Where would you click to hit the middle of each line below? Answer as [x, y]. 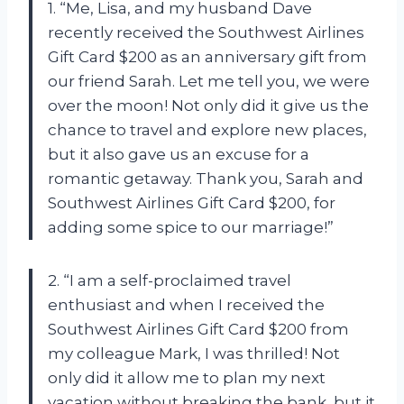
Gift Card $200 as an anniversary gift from [207, 57]
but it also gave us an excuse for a [179, 155]
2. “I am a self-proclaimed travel [170, 281]
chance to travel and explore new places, [207, 130]
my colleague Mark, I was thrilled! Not [194, 354]
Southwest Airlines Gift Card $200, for [192, 203]
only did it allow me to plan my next [187, 378]
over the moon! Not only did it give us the [208, 106]
